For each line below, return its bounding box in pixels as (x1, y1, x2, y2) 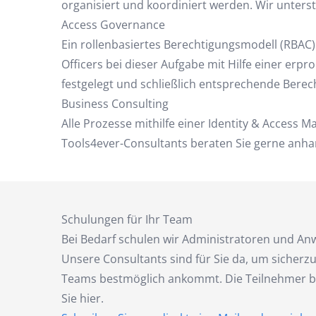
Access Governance (61, 17, 165, 32)
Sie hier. (61, 291, 104, 306)
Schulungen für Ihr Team (61, 212, 193, 227)
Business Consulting (61, 96, 169, 111)
